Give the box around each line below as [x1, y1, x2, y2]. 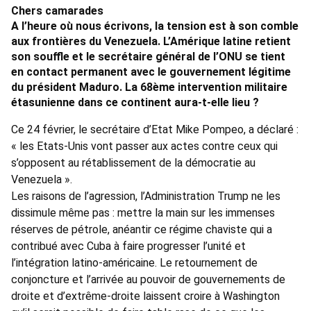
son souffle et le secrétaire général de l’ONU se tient [11, 50, 285, 64]
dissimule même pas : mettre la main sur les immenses [11, 206, 275, 220]
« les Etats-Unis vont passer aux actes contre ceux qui [11, 140, 278, 153]
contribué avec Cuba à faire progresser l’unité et [11, 239, 246, 253]
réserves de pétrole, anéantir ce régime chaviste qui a [11, 223, 272, 237]
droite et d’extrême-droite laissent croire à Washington [11, 289, 280, 303]
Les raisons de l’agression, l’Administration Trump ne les [11, 190, 280, 203]
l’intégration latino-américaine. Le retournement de [11, 256, 258, 270]
